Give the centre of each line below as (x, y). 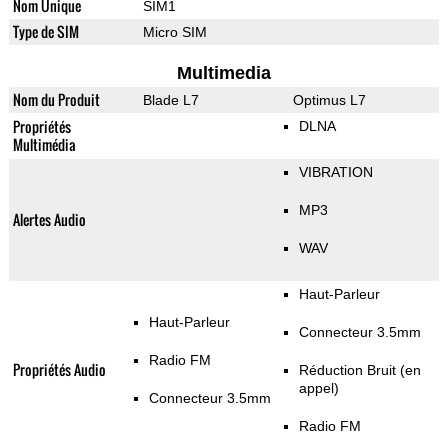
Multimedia (223, 73)
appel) (318, 388)
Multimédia (44, 145)
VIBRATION (335, 172)
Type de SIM (45, 32)
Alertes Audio (49, 220)
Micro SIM (174, 32)
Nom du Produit (56, 100)
